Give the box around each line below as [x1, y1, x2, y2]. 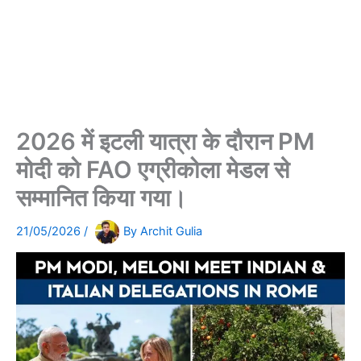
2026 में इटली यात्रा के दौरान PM [16, 127, 314, 156]
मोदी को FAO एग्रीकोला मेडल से [16, 156, 289, 185]
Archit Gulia [140, 224, 202, 239]
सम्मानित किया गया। [16, 184, 187, 213]
